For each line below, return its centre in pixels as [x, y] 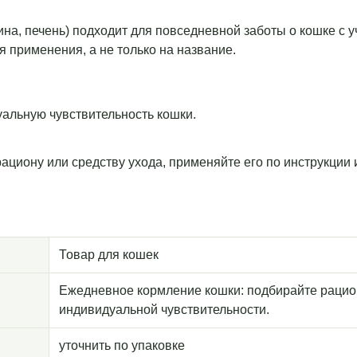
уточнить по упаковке [122, 346]
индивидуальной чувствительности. [164, 310]
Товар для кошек [109, 255]
